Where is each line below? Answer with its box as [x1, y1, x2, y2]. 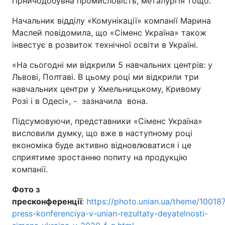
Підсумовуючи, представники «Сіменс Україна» [12, 116, 202, 126]
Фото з [12, 184, 40, 194]
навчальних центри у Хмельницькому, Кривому [12, 84, 201, 94]
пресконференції [12, 196, 82, 206]
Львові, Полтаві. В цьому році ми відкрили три [12, 72, 199, 82]
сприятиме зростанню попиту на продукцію [12, 152, 187, 162]
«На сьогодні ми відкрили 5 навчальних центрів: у [12, 60, 212, 70]
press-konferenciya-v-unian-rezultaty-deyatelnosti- [12, 208, 208, 218]
